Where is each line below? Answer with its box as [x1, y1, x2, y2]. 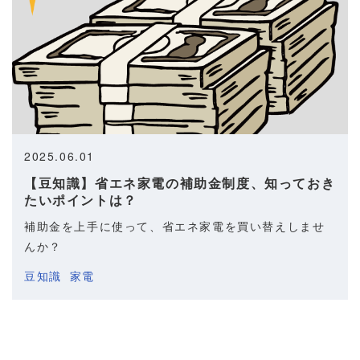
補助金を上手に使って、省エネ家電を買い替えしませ [24, 217, 325, 234]
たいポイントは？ [24, 190, 137, 209]
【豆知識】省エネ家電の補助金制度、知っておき [24, 173, 336, 192]
